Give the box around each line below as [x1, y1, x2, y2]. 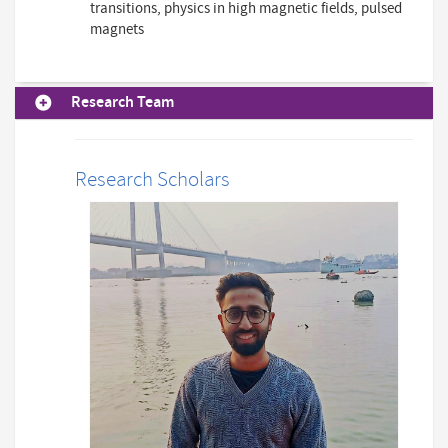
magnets [90, 19, 145, 39]
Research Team [71, 91, 174, 113]
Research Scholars [75, 165, 230, 194]
